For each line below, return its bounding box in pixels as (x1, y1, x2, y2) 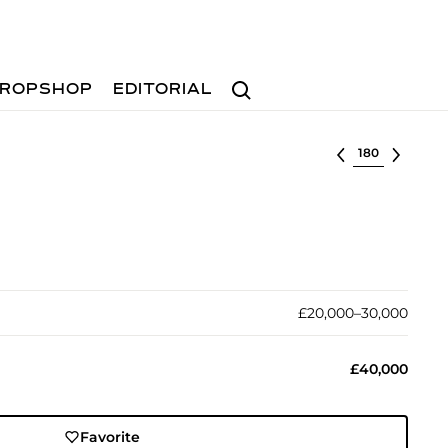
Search (223, 71, 275, 90)
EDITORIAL (113, 82, 214, 98)
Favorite (80, 428, 141, 446)
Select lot (352, 142, 421, 160)
